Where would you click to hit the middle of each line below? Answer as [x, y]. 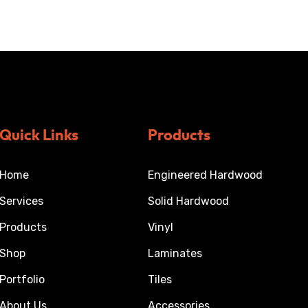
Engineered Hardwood [205, 175]
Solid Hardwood [188, 201]
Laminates [175, 253]
